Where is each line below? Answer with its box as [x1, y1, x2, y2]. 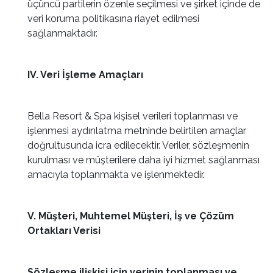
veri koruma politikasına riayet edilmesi [27, 13, 199, 24]
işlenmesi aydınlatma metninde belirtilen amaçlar [27, 125, 246, 136]
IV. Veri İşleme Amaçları [27, 69, 143, 80]
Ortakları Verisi [27, 225, 101, 236]
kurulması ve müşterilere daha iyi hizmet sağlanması [27, 154, 260, 166]
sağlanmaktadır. [27, 27, 97, 39]
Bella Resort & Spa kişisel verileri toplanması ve [27, 110, 238, 122]
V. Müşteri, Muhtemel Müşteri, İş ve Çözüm [27, 210, 234, 222]
